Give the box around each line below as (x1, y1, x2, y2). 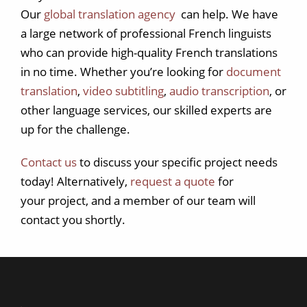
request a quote (130, 173, 215, 189)
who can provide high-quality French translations (21, 45, 278, 60)
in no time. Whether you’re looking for (21, 64, 226, 79)
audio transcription (169, 83, 269, 99)
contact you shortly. (21, 212, 125, 228)
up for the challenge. (21, 121, 130, 137)
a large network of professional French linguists (21, 25, 271, 41)
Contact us (21, 154, 77, 170)
